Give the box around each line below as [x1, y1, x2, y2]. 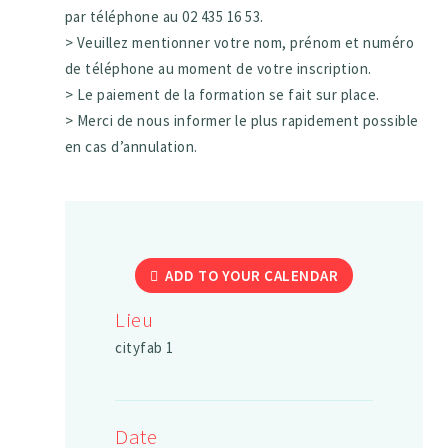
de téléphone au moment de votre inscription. [64, 59, 372, 79]
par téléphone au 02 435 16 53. [64, 7, 264, 27]
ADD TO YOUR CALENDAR [165, 266, 339, 286]
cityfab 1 [115, 338, 174, 358]
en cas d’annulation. [64, 137, 198, 157]
